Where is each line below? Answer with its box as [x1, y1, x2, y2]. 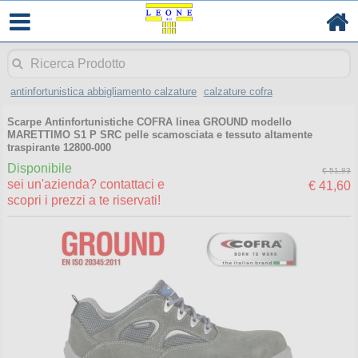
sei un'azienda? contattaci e [6, 177, 165, 192]
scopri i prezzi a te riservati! [6, 193, 161, 208]
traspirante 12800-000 [6, 141, 111, 153]
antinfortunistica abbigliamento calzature [10, 85, 197, 97]
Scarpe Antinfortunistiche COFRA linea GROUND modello [6, 115, 292, 128]
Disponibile [6, 161, 72, 176]
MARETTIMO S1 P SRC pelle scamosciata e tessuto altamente [6, 128, 312, 141]
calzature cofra [203, 85, 272, 97]
